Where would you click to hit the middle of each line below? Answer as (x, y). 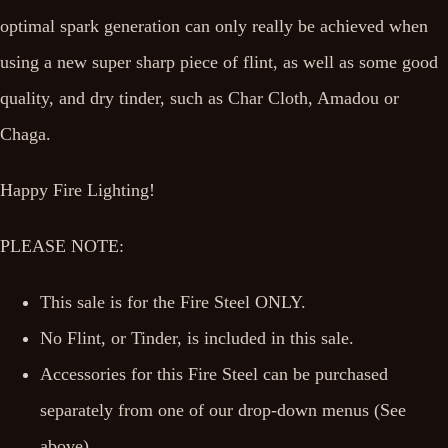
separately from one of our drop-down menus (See (223, 410)
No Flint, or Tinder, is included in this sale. (197, 338)
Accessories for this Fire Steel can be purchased (214, 374)
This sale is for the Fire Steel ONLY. (173, 302)
